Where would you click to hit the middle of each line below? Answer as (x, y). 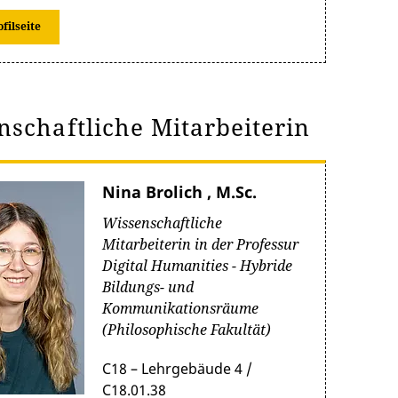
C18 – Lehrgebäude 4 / (177, 369)
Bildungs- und (148, 287)
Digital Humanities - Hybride (197, 266)
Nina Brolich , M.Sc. (179, 192)
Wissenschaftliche (162, 223)
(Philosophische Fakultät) (187, 330)
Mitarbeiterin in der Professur (200, 244)
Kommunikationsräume (180, 308)
